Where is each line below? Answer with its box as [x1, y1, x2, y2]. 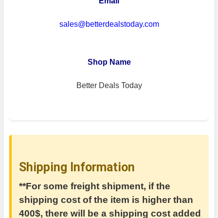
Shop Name [87, 57, 131, 66]
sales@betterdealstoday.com [59, 19, 159, 28]
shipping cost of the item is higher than [19, 194, 193, 205]
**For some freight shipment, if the [19, 181, 170, 191]
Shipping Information [19, 160, 135, 174]
